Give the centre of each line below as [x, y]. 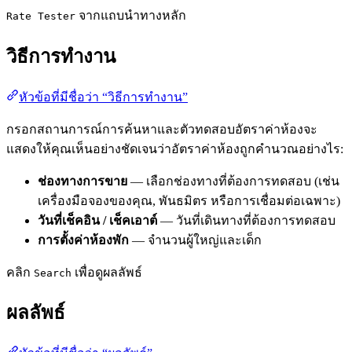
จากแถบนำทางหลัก [131, 15]
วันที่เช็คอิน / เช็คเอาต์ [97, 220]
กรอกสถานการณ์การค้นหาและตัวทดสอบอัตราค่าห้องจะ [162, 129]
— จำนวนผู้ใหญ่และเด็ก [195, 240]
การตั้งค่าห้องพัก [83, 240]
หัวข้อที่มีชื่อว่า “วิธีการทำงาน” [103, 97]
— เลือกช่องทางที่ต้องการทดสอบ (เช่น [233, 181]
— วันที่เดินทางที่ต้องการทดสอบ [246, 220]
